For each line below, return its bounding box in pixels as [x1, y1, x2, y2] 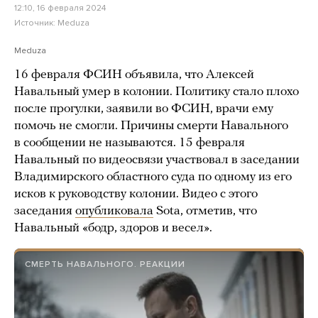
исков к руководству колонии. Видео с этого [14, 187, 258, 201]
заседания [14, 204, 75, 218]
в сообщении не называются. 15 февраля [14, 136, 245, 150]
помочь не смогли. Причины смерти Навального [14, 119, 288, 133]
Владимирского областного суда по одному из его [14, 170, 292, 184]
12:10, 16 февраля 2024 [14, 2, 106, 13]
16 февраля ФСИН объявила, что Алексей [14, 67, 254, 82]
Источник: [14, 17, 57, 28]
